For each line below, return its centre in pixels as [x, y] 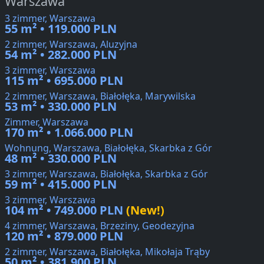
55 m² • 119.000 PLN [61, 29]
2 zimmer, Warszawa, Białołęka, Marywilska [100, 96]
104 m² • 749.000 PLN [64, 210]
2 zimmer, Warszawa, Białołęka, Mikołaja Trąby [107, 252]
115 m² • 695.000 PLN [64, 81]
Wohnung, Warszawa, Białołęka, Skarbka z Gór [108, 148]
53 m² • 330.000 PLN [61, 107]
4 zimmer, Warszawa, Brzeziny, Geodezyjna [100, 226]
